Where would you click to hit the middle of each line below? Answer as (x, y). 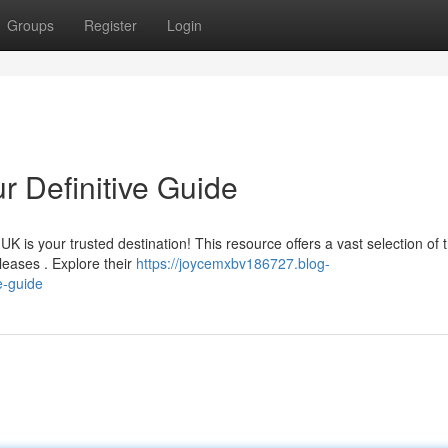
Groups (30, 25)
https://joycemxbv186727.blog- (233, 263)
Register (110, 25)
